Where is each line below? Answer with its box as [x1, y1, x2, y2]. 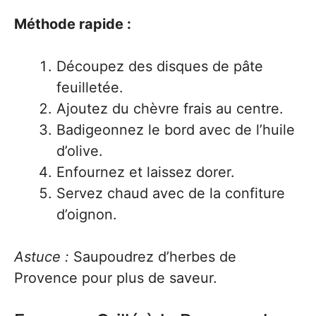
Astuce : [14, 248, 69, 265]
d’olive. [56, 142, 103, 159]
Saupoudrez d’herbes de [69, 248, 236, 265]
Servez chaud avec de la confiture [56, 185, 285, 202]
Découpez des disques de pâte [56, 58, 263, 75]
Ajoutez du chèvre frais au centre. [56, 100, 284, 117]
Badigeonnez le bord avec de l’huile [56, 121, 295, 138]
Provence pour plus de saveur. [14, 269, 217, 286]
